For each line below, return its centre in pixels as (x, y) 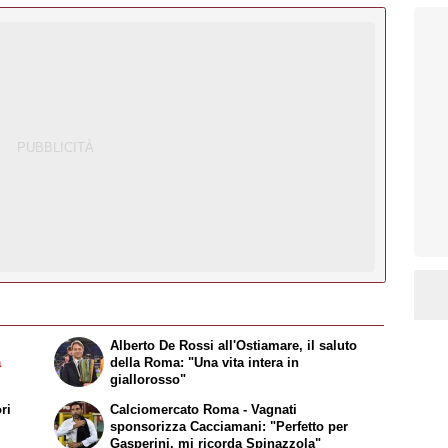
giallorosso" (148, 380)
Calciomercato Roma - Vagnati (204, 409)
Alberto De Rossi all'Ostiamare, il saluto (234, 346)
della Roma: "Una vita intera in (205, 363)
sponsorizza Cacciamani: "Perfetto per (229, 426)
